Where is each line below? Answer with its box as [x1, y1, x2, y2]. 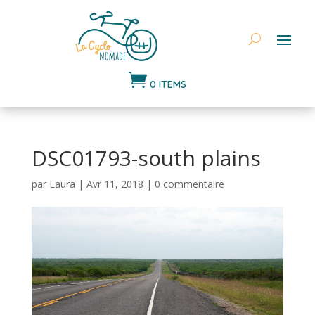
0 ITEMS [150, 77, 186, 91]
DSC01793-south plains [31, 143, 261, 172]
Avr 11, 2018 [86, 176, 143, 191]
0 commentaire [154, 176, 224, 191]
